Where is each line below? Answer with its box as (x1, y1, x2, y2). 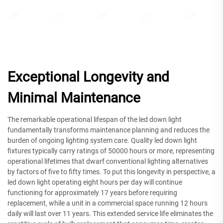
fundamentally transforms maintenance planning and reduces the (7, 125, 210, 134)
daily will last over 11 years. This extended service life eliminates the (7, 209, 213, 218)
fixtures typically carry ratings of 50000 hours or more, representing (7, 146, 215, 155)
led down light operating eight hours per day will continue (7, 178, 182, 186)
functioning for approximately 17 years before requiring (7, 188, 177, 197)
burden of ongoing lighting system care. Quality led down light (7, 136, 197, 144)
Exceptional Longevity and (7, 68, 169, 85)
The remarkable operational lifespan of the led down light (7, 115, 182, 123)
